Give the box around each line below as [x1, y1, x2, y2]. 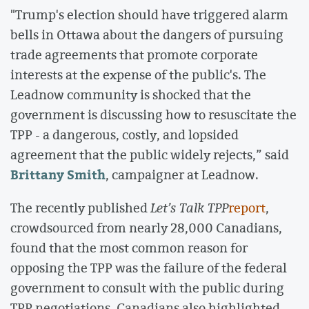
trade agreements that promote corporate [10, 46, 258, 64]
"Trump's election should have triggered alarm [10, 6, 288, 24]
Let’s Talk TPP [150, 198, 228, 217]
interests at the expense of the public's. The [10, 66, 266, 84]
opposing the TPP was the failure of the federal [10, 258, 287, 277]
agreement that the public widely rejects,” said [10, 146, 289, 164]
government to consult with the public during [10, 278, 284, 297]
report [228, 198, 266, 217]
